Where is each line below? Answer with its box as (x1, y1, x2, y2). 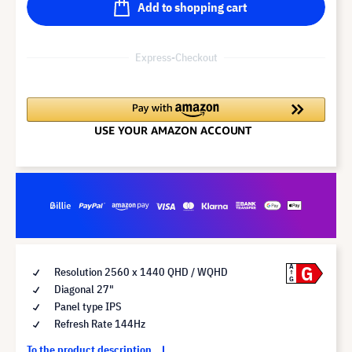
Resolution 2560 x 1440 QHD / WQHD (52, 264, 228, 279)
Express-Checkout (134, 49, 218, 64)
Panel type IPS (52, 299, 122, 313)
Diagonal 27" (52, 281, 114, 296)
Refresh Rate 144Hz (52, 316, 145, 331)
